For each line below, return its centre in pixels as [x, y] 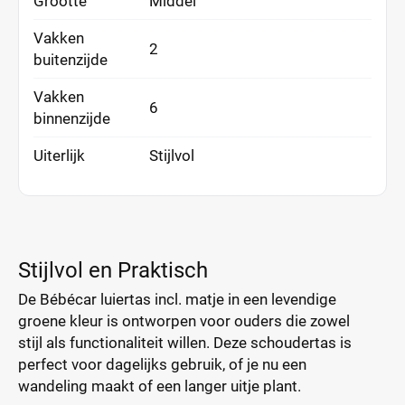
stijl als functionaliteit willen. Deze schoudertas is [185, 343]
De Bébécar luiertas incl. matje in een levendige [177, 299]
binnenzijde [72, 118]
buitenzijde [71, 60]
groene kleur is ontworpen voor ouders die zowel [184, 321]
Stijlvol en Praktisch [113, 270]
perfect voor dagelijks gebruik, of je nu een [162, 364]
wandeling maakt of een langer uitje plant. [160, 386]
